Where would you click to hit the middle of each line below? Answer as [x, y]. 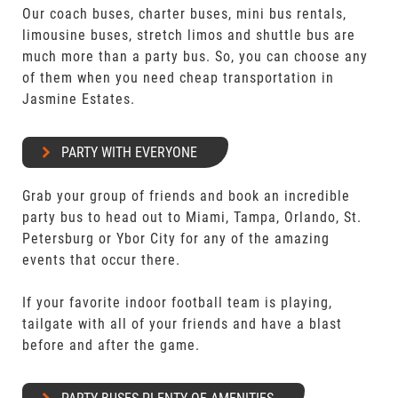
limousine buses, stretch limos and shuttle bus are [189, 35]
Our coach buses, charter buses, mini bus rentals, [185, 14]
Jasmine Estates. [79, 99]
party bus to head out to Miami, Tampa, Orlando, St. [192, 217]
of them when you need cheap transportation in [179, 78]
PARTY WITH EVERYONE [130, 152]
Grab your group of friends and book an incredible [187, 196]
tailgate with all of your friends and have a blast [183, 324]
